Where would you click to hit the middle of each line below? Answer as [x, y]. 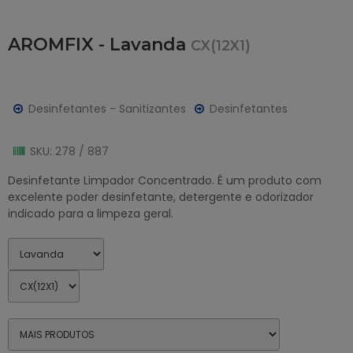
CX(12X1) [221, 45]
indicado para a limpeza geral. [91, 213]
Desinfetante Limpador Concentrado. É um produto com [165, 180]
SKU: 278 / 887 [69, 151]
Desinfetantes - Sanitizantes [107, 108]
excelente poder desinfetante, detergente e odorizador [161, 197]
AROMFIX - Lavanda [99, 44]
